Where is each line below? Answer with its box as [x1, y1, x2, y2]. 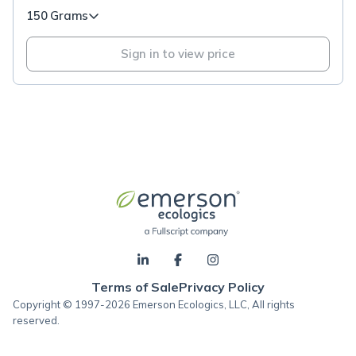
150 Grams [26, 8, 89, 23]
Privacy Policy [179, 279, 265, 295]
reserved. [13, 314, 60, 327]
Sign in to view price [121, 46, 235, 61]
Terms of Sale [91, 279, 179, 295]
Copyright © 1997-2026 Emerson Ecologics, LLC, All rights [13, 298, 295, 311]
